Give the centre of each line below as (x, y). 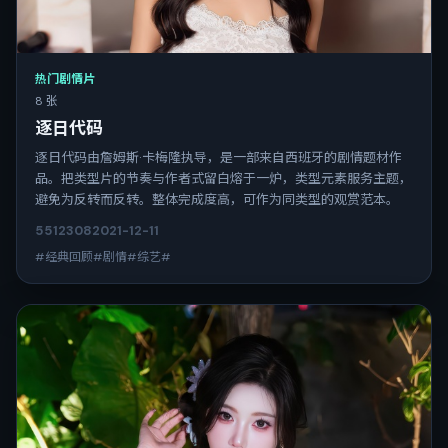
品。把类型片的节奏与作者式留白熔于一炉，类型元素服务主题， (223, 178)
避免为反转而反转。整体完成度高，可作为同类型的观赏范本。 (217, 199)
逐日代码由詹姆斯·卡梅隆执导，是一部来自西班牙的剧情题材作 (218, 157)
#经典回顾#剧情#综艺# (103, 256)
